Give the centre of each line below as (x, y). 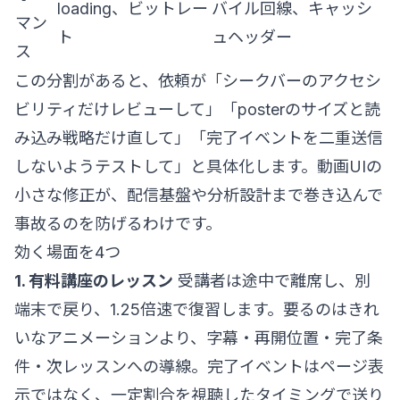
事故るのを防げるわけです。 (118, 223)
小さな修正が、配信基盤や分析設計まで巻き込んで (199, 195)
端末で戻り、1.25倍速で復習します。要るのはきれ (197, 309)
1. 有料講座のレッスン (94, 280)
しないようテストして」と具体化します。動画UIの (198, 166)
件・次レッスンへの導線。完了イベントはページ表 (199, 366)
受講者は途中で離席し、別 (272, 280)
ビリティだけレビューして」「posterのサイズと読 (197, 109)
